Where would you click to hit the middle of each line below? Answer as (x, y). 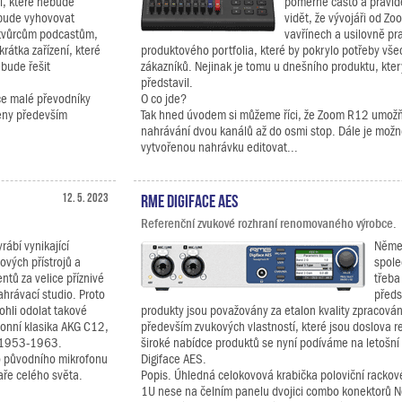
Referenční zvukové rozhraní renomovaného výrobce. (269, 223)
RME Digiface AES (189, 199)
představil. (167, 83)
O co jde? (164, 99)
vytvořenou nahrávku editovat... (219, 147)
